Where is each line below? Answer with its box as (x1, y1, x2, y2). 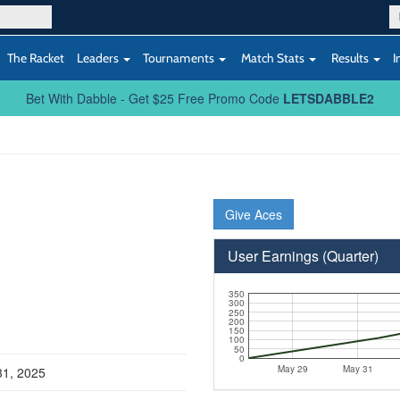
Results (329, 50, 371, 65)
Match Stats (238, 50, 307, 65)
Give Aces (224, 205, 282, 223)
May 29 (277, 362, 308, 375)
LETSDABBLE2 (283, 89, 374, 107)
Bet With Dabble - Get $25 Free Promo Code (26, 89, 283, 107)
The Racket (7, 50, 64, 65)
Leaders (77, 50, 121, 65)
